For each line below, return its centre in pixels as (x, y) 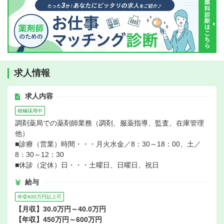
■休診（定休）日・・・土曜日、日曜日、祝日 (87, 165)
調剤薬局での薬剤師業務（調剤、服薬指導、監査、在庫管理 (109, 123)
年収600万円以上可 (39, 197)
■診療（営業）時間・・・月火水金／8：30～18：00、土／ (108, 144)
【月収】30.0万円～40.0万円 (60, 209)
